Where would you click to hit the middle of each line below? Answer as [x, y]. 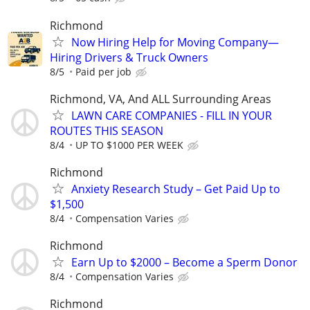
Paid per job [103, 71]
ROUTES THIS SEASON [107, 130]
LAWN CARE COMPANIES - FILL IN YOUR [172, 115]
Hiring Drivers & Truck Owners [129, 57]
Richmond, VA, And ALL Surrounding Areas [161, 99]
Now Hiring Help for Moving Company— [175, 42]
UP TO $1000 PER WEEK [129, 145]
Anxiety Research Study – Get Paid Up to [176, 189]
